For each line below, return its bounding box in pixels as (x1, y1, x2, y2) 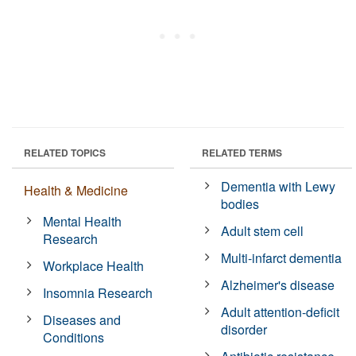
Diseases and (43, 310, 122, 329)
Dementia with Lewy (221, 176, 336, 195)
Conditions (43, 327, 105, 346)
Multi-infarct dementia (221, 248, 342, 267)
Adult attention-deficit (221, 302, 340, 321)
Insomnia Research (43, 283, 153, 302)
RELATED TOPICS (24, 145, 106, 160)
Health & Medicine (24, 180, 128, 199)
